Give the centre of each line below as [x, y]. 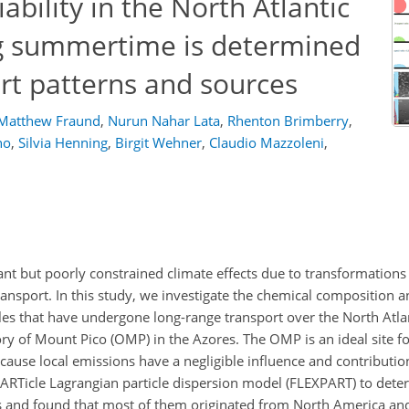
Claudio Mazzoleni [267, 142]
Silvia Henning [63, 142]
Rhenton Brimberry [288, 121]
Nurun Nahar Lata [164, 121]
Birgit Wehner [158, 142]
